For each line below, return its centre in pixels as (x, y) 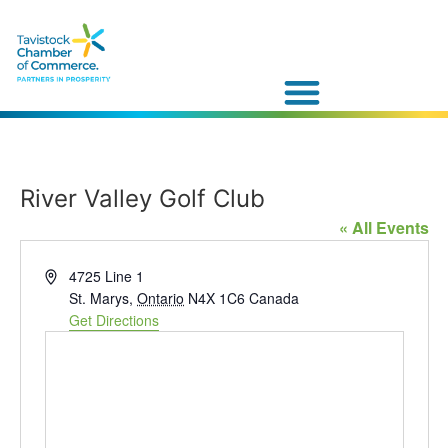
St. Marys (99, 297)
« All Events (383, 227)
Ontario (161, 297)
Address (69, 274)
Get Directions (114, 319)
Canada (274, 297)
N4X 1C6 (217, 297)
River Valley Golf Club (142, 198)
